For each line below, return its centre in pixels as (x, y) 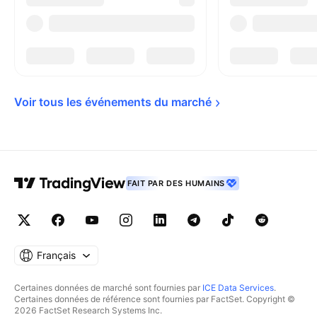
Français (56, 255)
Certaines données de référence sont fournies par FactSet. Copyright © (155, 299)
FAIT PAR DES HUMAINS (176, 183)
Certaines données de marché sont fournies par (108, 288)
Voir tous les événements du (93, 102)
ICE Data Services (238, 288)
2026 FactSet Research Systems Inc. (88, 310)
